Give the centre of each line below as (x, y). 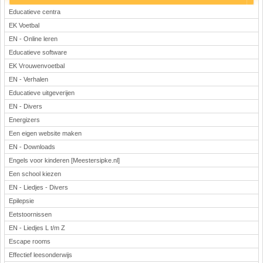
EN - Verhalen (28, 79)
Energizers (24, 120)
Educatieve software (38, 52)
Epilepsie (21, 201)
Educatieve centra (35, 12)
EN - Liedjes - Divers (38, 187)
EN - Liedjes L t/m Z (37, 228)
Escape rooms (30, 241)
